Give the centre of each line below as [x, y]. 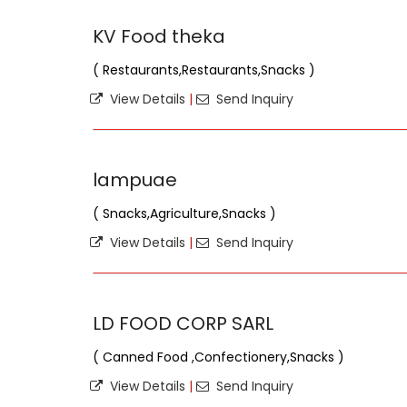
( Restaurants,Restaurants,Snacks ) [204, 70]
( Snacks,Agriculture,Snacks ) [184, 213]
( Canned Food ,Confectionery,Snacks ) [218, 357]
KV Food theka [159, 36]
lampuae [135, 180]
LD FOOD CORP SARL [183, 323]
